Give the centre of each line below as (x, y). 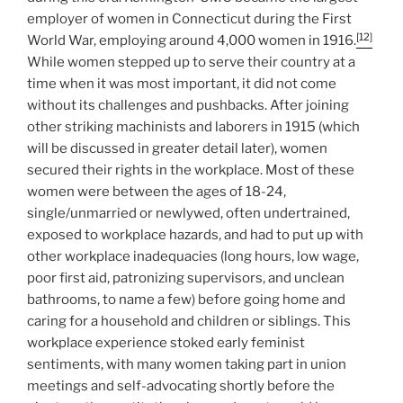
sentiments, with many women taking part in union (187, 365)
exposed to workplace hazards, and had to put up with (195, 235)
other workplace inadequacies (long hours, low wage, (193, 257)
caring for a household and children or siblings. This (189, 322)
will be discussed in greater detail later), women (177, 149)
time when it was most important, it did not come (182, 84)
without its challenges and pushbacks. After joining (188, 106)
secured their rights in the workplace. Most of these (191, 170)
